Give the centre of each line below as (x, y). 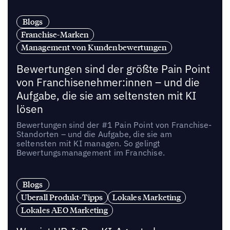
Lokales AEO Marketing (64, 210)
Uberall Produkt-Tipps (62, 197)
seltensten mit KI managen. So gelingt (88, 143)
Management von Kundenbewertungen (94, 47)
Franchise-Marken (55, 34)
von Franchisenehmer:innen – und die (108, 82)
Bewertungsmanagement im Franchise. (90, 152)
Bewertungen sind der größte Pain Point (113, 69)
